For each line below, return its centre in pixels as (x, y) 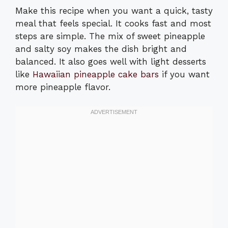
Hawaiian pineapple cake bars (96, 74)
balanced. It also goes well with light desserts (111, 61)
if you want (184, 74)
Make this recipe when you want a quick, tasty (114, 10)
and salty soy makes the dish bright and (101, 49)
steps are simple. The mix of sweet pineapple (110, 36)
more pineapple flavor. (63, 87)
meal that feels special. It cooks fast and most (113, 23)
